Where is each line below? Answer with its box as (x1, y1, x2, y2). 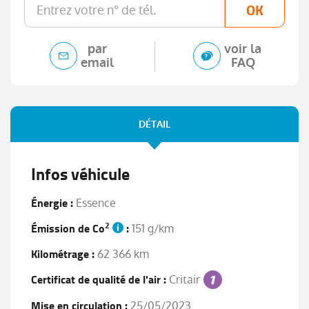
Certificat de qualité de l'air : (31, 269, 166, 290)
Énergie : (31, 192, 73, 213)
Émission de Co (31, 218, 105, 239)
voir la (224, 40, 262, 57)
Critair (166, 271, 203, 288)
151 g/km (129, 220, 174, 237)
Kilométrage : (31, 243, 94, 264)
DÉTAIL (138, 117, 171, 131)
